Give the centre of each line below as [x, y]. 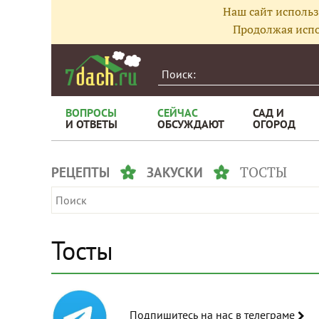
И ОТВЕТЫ [91, 124]
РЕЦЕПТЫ [80, 172]
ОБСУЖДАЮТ [191, 124]
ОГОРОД [274, 124]
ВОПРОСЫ [91, 113]
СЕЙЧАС [178, 113]
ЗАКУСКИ [175, 172]
